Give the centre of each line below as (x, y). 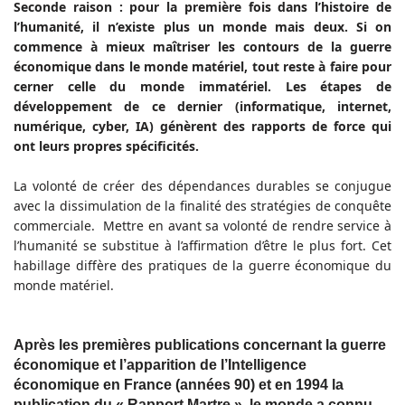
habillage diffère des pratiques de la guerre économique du (202, 266)
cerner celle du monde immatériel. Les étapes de (202, 87)
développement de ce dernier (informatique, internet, (202, 107)
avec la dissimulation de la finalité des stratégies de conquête (202, 206)
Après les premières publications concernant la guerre (200, 345)
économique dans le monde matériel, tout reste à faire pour (202, 67)
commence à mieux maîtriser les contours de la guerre (202, 47)
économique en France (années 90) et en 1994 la (179, 385)
